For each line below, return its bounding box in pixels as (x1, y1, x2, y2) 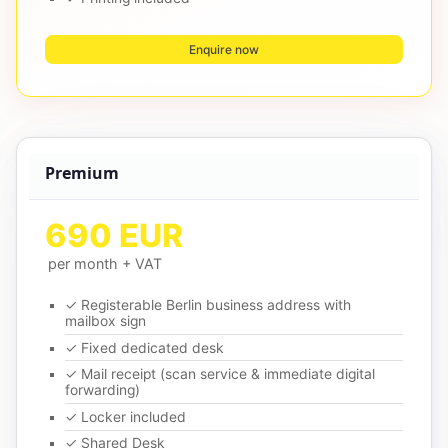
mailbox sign (65, 313, 146, 330)
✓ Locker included (65, 408, 186, 425)
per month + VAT (48, 255, 163, 273)
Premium (45, 162, 119, 185)
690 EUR (45, 216, 183, 256)
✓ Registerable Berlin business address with (65, 297, 351, 314)
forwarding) (65, 382, 140, 399)
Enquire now (189, 41, 259, 57)
